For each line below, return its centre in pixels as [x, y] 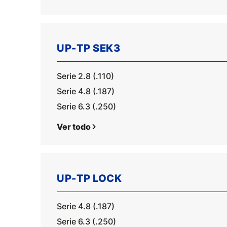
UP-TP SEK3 [88, 48]
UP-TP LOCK [89, 178]
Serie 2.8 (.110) [85, 76]
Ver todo [74, 127]
